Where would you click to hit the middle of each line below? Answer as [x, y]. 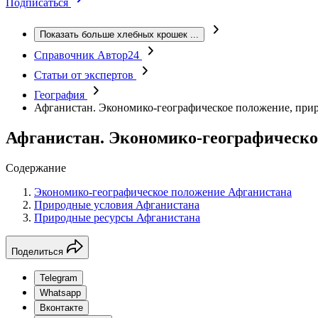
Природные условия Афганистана [117, 204]
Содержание [36, 168]
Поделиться [37, 251]
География [61, 95]
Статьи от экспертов [85, 75]
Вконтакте [61, 307]
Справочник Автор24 [88, 55]
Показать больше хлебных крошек [114, 34]
